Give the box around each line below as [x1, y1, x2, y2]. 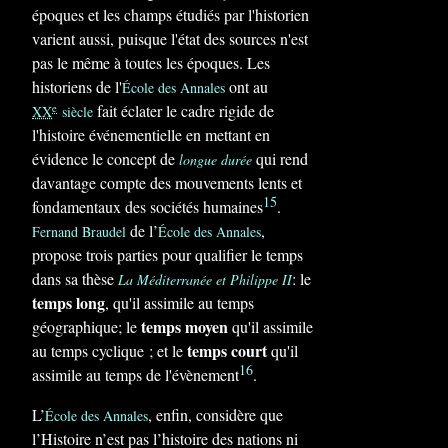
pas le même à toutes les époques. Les [32, 52, 270, 73]
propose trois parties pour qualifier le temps [32, 244, 303, 265]
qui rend [252, 148, 308, 169]
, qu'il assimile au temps [105, 292, 254, 313]
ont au [225, 76, 268, 97]
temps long [32, 291, 105, 314]
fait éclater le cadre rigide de [93, 100, 274, 121]
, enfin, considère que [148, 404, 283, 425]
